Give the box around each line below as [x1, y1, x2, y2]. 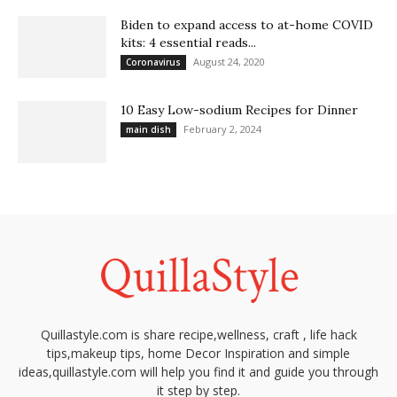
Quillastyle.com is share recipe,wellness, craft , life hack [40, 326, 357, 344]
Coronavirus [126, 56, 181, 69]
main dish [126, 123, 171, 136]
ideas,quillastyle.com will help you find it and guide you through [19, 363, 378, 381]
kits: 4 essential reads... [121, 35, 256, 51]
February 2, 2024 [183, 122, 261, 136]
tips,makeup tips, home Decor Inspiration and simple [47, 345, 350, 362]
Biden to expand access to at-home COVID [121, 17, 373, 34]
